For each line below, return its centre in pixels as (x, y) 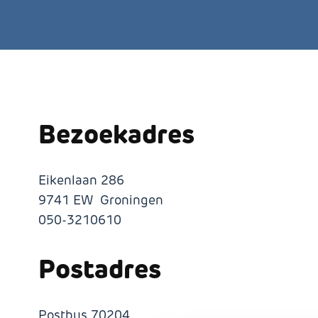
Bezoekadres (116, 134)
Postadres (100, 269)
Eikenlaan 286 (81, 180)
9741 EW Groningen (108, 200)
